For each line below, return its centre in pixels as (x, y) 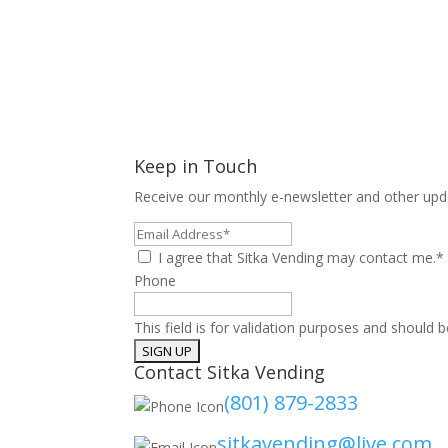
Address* (163, 255)
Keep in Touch (196, 166)
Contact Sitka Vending (230, 372)
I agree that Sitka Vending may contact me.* (301, 257)
